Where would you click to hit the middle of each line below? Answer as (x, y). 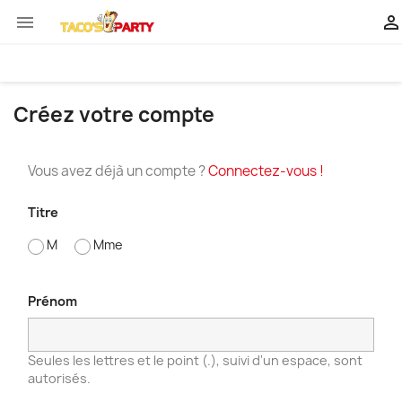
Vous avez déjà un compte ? (118, 171)
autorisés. (59, 378)
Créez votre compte (114, 115)
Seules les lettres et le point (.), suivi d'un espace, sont (195, 360)
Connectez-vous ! (266, 171)
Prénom (52, 301)
